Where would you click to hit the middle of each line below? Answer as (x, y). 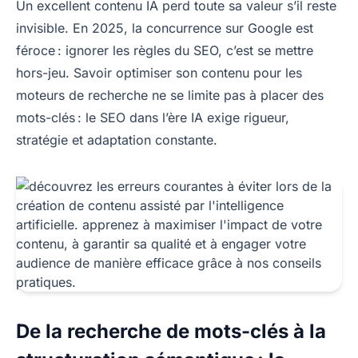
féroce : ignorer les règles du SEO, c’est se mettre (165, 50)
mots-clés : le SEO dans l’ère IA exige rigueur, (153, 117)
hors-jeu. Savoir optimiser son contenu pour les (159, 72)
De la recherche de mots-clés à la (171, 331)
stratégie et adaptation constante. (117, 139)
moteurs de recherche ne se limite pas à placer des (170, 95)
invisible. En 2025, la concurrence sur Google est (165, 28)
